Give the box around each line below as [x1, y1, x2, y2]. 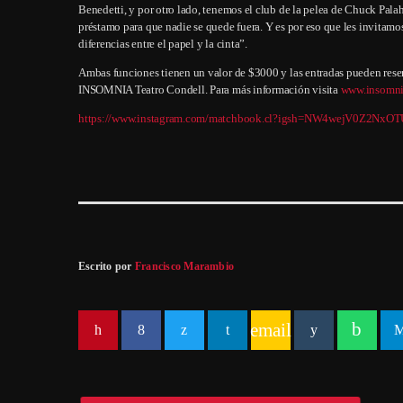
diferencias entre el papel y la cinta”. [78, 37, 247, 51]
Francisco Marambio [134, 259, 235, 273]
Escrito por [78, 259, 135, 273]
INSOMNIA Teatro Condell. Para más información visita [78, 83, 341, 96]
